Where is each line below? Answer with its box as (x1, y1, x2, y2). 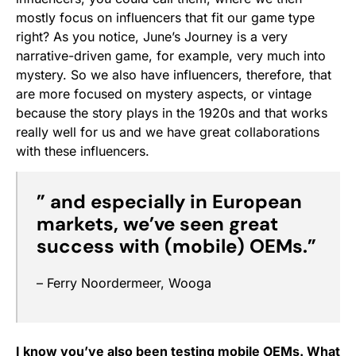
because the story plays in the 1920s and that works (16, 105, 327, 122)
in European (190, 189, 302, 215)
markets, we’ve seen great (37, 211, 278, 237)
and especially (50, 189, 185, 215)
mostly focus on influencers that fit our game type (16, 10, 315, 26)
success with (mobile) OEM (37, 234, 292, 259)
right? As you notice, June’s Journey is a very (16, 29, 288, 45)
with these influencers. (16, 143, 149, 160)
